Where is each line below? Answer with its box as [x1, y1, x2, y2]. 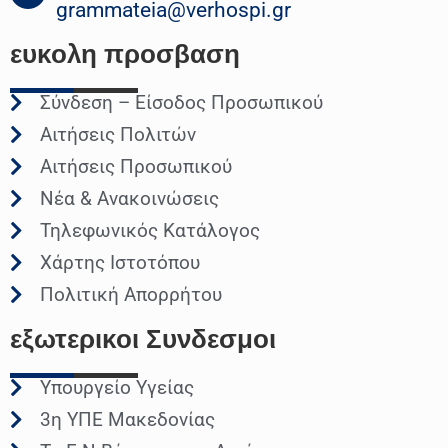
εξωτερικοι [10, 323, 139, 354]
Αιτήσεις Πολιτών [40, 123, 196, 147]
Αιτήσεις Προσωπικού [40, 155, 232, 179]
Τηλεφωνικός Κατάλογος [40, 219, 260, 243]
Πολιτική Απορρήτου [40, 283, 222, 307]
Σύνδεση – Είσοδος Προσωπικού [40, 91, 323, 115]
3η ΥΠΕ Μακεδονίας [40, 408, 215, 432]
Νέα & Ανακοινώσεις [40, 187, 219, 211]
